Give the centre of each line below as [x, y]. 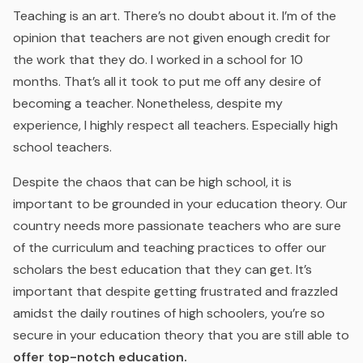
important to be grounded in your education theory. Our [180, 204]
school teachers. [62, 147]
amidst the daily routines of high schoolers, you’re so [169, 313]
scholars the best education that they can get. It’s [162, 269]
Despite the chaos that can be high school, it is [152, 182]
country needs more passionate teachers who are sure [177, 226]
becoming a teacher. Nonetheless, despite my [148, 103]
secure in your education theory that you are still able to [181, 335]
